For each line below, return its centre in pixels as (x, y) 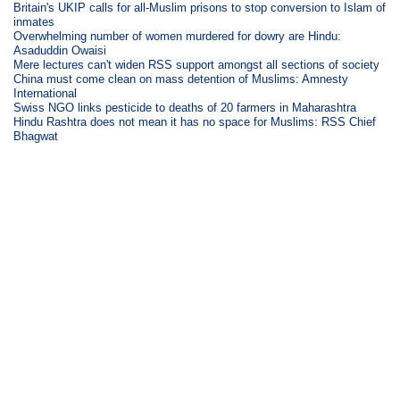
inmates (34, 21)
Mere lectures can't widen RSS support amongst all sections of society (197, 64)
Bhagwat (36, 136)
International (46, 93)
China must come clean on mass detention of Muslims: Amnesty (181, 79)
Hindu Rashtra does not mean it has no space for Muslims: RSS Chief (195, 121)
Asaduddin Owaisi (60, 50)
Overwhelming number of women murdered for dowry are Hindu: (178, 36)
